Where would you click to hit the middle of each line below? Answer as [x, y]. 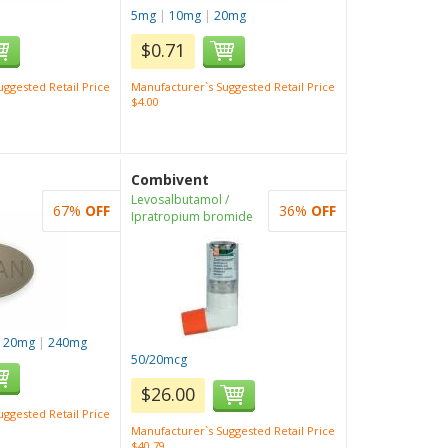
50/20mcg [159, 359]
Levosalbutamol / [180, 199]
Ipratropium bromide [192, 216]
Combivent [170, 179]
